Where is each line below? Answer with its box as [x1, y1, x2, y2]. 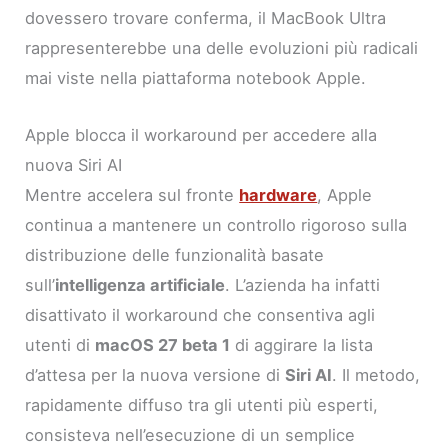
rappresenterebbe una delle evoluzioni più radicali [25, 38, 419, 59]
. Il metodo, [332, 364, 421, 385]
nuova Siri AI [25, 154, 123, 175]
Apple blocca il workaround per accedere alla [25, 124, 378, 145]
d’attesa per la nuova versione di [25, 364, 286, 385]
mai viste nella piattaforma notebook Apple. [25, 68, 367, 89]
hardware [239, 184, 318, 205]
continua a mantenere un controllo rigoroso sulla [25, 214, 408, 235]
